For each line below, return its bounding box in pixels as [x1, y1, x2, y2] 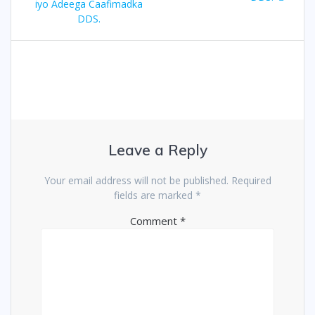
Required [231, 174, 271, 188]
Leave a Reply [108, 141, 207, 160]
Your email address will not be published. [44, 174, 229, 188]
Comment [129, 214, 180, 229]
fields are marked [114, 188, 195, 202]
